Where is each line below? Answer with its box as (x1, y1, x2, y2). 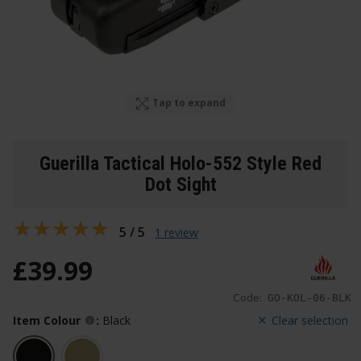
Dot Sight (144, 172, 217, 196)
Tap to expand (152, 96, 226, 110)
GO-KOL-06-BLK (268, 292, 351, 305)
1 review (155, 224, 198, 240)
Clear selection (272, 313, 348, 329)
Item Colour (13, 313, 81, 329)
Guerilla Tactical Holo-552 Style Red (39, 151, 322, 175)
